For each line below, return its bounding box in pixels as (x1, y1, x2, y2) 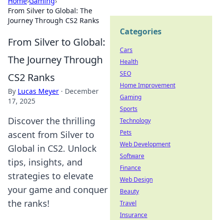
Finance (120, 164, 141, 172)
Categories (120, 26, 162, 37)
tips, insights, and (8, 156, 82, 168)
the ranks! (8, 197, 50, 209)
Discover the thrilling (8, 115, 95, 127)
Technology (120, 116, 151, 125)
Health (120, 57, 138, 66)
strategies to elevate (8, 170, 93, 182)
